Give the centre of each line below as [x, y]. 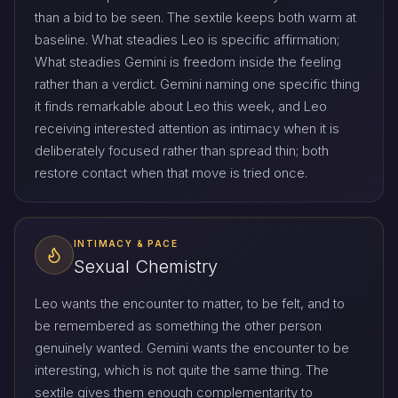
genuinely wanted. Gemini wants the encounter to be [192, 348]
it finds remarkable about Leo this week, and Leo [181, 106]
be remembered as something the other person [178, 326]
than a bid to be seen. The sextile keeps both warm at [195, 17]
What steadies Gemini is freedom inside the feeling [188, 61]
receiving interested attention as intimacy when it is [187, 128]
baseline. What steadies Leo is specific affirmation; [187, 39]
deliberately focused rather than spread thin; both [182, 150]
